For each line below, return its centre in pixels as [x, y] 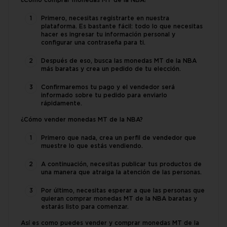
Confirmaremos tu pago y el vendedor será [108, 88]
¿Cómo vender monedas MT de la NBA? [82, 120]
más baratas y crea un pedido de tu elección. [112, 69]
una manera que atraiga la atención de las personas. [121, 173]
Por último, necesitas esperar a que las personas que [123, 191]
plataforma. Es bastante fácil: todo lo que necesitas [122, 27]
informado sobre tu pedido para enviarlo [104, 96]
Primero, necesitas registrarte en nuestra [105, 19]
